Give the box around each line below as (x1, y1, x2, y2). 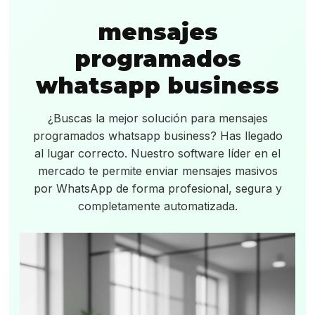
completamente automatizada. (77, 199, 238, 213)
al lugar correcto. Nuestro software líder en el (34, 146, 281, 160)
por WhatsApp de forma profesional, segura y (33, 181, 282, 195)
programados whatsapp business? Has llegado (32, 129, 283, 143)
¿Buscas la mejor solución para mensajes (47, 111, 268, 125)
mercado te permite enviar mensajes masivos (37, 164, 278, 178)
